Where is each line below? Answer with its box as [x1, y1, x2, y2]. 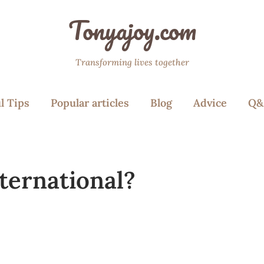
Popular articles [51, 96, 129, 110]
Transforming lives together [75, 57, 189, 68]
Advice [193, 96, 227, 110]
